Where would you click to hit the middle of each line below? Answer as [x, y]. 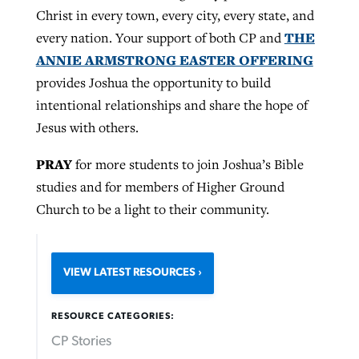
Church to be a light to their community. [152, 209]
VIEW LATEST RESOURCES [130, 273]
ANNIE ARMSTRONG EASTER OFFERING [174, 60]
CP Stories [82, 342]
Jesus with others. [87, 128]
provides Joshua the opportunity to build [153, 83]
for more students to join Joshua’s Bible [189, 164]
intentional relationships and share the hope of [171, 105]
